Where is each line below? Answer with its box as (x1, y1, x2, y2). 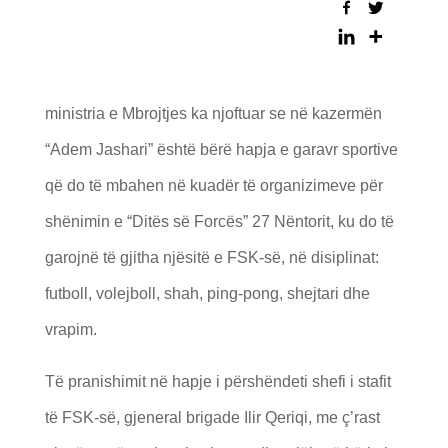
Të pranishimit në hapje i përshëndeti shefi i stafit (44, 373, 391, 391)
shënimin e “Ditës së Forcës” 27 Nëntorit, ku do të (44, 213, 394, 231)
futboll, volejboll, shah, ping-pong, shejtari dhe (44, 285, 370, 303)
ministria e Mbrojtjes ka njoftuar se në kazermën (44, 105, 382, 123)
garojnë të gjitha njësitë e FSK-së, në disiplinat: (44, 249, 379, 267)
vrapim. (44, 321, 97, 339)
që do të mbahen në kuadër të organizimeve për (44, 177, 383, 195)
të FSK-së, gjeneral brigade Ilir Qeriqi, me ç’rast (44, 409, 380, 427)
